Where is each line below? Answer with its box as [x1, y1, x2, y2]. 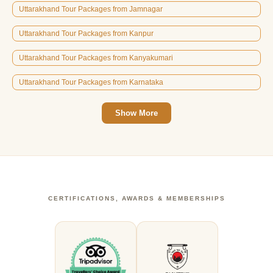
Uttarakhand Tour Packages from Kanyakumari [19, 54, 173, 63]
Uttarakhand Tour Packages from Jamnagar [19, 5, 163, 14]
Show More [115, 108, 158, 118]
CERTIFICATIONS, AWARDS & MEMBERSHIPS [48, 195, 225, 202]
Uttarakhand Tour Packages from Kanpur [19, 29, 154, 38]
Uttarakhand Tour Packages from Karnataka [19, 78, 163, 87]
